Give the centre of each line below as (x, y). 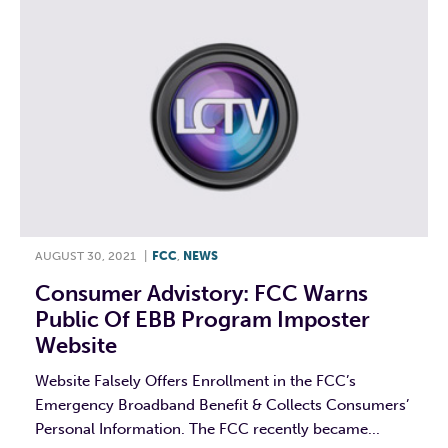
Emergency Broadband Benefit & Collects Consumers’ (222, 405)
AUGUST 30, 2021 (85, 256)
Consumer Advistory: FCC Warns (201, 294)
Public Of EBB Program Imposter (202, 320)
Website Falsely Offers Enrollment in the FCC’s (195, 381)
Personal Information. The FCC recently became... (207, 429)
